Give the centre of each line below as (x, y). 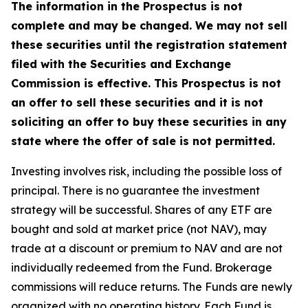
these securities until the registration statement (149, 45)
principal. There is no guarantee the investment (135, 190)
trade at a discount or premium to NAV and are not (147, 248)
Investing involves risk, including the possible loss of (146, 171)
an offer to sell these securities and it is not (137, 102)
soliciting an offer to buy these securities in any (149, 122)
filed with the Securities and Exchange (121, 64)
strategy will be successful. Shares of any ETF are (142, 210)
